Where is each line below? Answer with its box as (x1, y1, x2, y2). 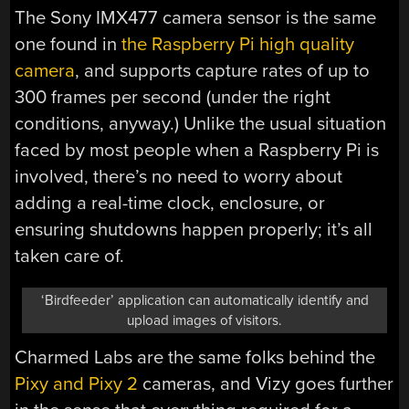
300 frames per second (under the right (15, 85, 331, 109)
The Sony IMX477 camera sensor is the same (15, 5, 377, 29)
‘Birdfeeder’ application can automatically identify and (40, 291, 369, 309)
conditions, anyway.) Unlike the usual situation (15, 111, 387, 135)
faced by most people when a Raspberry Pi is (15, 138, 380, 162)
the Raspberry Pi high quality (121, 32, 355, 56)
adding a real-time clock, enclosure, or (15, 191, 326, 215)
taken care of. (15, 244, 125, 267)
